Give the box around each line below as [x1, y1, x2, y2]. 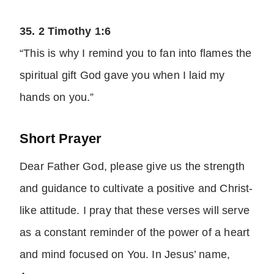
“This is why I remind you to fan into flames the [20, 47, 252, 60]
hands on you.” [20, 91, 94, 104]
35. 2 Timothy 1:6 [20, 25, 111, 38]
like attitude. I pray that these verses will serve [20, 204, 250, 217]
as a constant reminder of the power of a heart [20, 226, 250, 239]
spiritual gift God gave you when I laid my [20, 69, 225, 82]
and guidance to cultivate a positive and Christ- [20, 182, 253, 195]
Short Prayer [20, 131, 102, 147]
